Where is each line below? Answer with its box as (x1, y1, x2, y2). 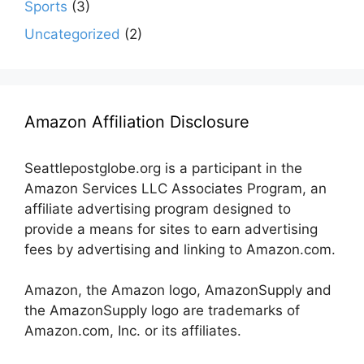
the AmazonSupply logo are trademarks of (24, 302, 300, 319)
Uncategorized (24, 25, 120, 42)
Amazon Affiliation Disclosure (24, 111, 249, 132)
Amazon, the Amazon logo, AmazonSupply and (24, 282, 331, 299)
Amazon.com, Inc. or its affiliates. (24, 323, 241, 340)
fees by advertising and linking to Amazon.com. (24, 240, 336, 258)
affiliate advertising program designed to (24, 200, 291, 217)
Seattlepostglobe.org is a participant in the (24, 159, 302, 176)
